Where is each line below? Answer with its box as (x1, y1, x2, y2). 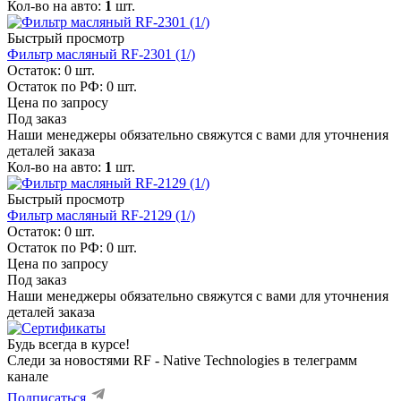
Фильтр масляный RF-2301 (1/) (7, 46, 195, 62)
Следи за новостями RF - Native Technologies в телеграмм (7, 352, 357, 368)
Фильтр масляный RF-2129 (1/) (7, 207, 195, 223)
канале (7, 368, 48, 384)
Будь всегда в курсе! (7, 336, 130, 352)
